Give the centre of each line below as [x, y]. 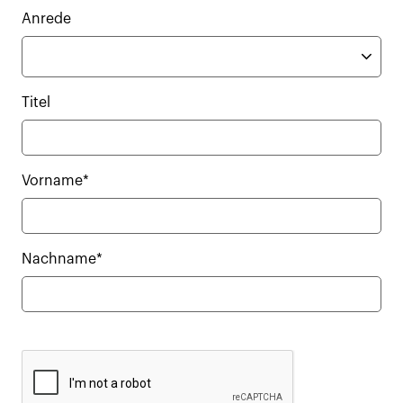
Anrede [46, 19]
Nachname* [62, 260]
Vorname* [55, 181]
